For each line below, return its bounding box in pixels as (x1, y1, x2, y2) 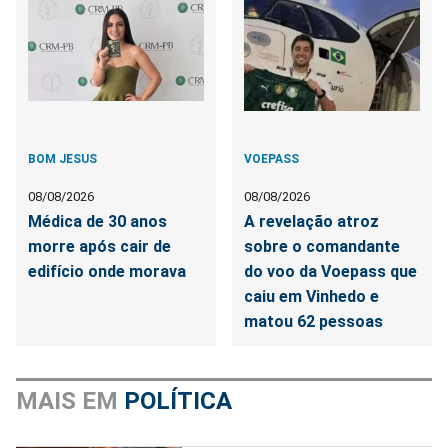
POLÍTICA (124, 386, 232, 415)
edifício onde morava (28, 261, 186, 281)
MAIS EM (16, 386, 124, 415)
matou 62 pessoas (244, 311, 384, 331)
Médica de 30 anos (28, 211, 167, 231)
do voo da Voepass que (244, 261, 418, 281)
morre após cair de (28, 236, 171, 256)
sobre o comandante (244, 236, 401, 256)
